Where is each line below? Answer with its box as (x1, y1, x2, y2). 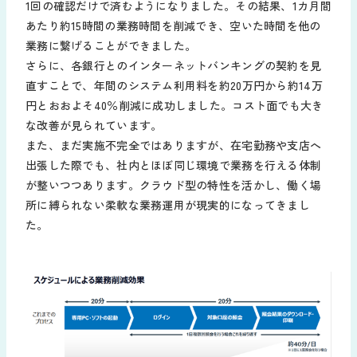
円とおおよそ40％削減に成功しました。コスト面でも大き (25, 96, 324, 113)
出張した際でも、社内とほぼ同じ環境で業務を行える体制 (25, 156, 322, 173)
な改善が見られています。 (25, 116, 163, 133)
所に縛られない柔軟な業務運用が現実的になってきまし (25, 196, 310, 213)
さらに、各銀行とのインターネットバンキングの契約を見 (25, 57, 322, 73)
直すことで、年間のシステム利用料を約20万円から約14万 (25, 76, 323, 93)
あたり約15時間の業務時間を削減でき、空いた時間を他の (25, 17, 321, 33)
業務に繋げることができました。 (25, 37, 197, 53)
